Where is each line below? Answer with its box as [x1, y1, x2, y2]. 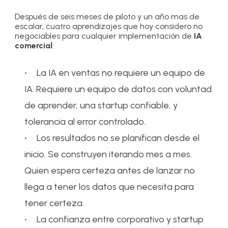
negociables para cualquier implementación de [15, 31, 194, 41]
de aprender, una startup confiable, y [24, 99, 178, 111]
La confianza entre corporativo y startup [37, 213, 204, 225]
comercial [15, 40, 53, 50]
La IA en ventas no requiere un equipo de [37, 67, 206, 78]
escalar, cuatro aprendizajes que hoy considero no [15, 21, 203, 31]
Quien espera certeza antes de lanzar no [24, 164, 195, 176]
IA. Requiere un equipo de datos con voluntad [24, 83, 212, 95]
